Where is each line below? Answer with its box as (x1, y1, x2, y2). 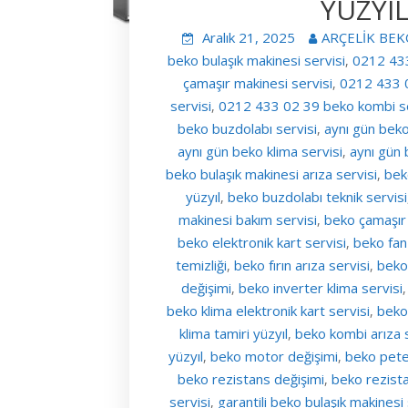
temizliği (175, 255, 227, 274)
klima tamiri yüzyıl (179, 323, 289, 342)
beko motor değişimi (210, 346, 339, 365)
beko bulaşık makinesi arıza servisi (166, 164, 378, 183)
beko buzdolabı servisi (177, 118, 317, 138)
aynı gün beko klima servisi (177, 141, 342, 160)
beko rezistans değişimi (177, 369, 324, 388)
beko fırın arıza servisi (233, 255, 370, 274)
